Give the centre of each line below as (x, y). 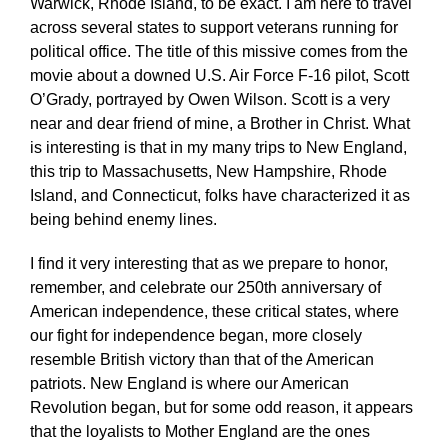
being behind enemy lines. (123, 219)
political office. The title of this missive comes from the (218, 51)
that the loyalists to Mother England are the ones (199, 431)
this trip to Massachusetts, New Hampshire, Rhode (208, 171)
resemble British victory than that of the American (201, 359)
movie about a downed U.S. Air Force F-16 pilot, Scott (219, 75)
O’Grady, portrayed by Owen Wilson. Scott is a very (209, 99)
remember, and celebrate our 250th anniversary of (205, 287)
